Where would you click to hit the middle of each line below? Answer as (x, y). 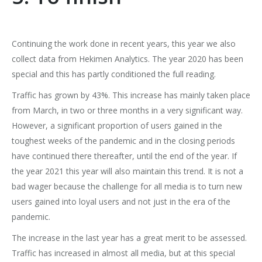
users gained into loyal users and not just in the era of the (121, 202)
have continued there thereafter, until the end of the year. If (124, 156)
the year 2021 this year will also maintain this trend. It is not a (127, 171)
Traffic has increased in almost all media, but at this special (123, 253)
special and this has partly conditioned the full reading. (114, 74)
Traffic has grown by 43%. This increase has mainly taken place (131, 95)
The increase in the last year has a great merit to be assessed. (129, 238)
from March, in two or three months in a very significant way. (127, 111)
